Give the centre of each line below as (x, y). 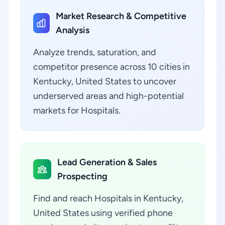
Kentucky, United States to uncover (105, 81)
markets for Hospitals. (77, 110)
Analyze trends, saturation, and (95, 52)
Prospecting (82, 176)
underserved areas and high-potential (108, 96)
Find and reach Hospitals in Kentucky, (108, 198)
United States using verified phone (103, 213)
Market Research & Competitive (121, 16)
